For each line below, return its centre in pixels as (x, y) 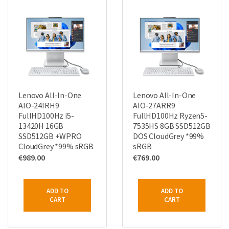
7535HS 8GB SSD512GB (172, 126)
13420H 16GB (41, 126)
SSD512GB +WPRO (50, 136)
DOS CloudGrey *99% (169, 136)
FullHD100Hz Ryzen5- (170, 116)
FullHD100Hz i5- (46, 116)
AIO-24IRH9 (39, 105)
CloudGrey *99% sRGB (56, 146)
